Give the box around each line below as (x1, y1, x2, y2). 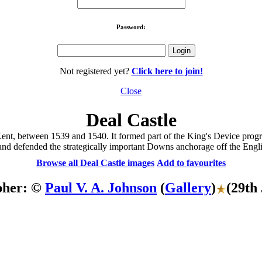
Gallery (165, 180, 211, 195)
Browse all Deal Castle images (36, 157, 154, 168)
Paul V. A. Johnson (45, 180, 157, 195)
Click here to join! (131, 66, 203, 77)
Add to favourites (157, 157, 226, 168)
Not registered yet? (59, 66, 132, 77)
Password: (116, 23, 146, 30)
